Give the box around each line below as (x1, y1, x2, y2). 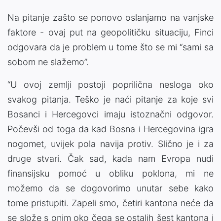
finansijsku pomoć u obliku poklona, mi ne (7, 168, 214, 179)
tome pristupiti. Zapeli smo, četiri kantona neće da (7, 198, 214, 209)
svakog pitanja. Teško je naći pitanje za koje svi (7, 94, 214, 105)
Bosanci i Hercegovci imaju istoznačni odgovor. (7, 109, 214, 120)
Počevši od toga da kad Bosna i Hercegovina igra (7, 124, 214, 135)
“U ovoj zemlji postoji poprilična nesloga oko (7, 79, 214, 90)
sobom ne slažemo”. (7, 57, 89, 68)
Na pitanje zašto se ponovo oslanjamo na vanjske (7, 12, 214, 23)
